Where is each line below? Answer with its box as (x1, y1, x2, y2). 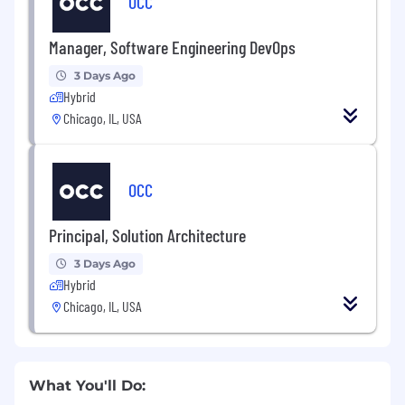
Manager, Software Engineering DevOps (49, 35, 296, 58)
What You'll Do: (29, 376, 146, 394)
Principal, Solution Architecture (49, 223, 246, 246)
